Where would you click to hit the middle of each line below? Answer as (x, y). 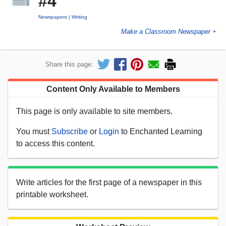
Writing (80, 17)
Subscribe (70, 131)
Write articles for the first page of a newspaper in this (109, 182)
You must (34, 131)
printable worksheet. (52, 194)
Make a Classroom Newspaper (166, 32)
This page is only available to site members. (94, 111)
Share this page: (69, 64)
